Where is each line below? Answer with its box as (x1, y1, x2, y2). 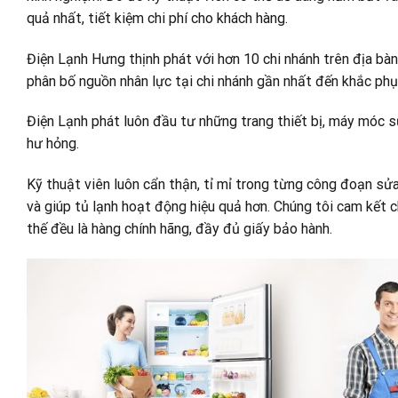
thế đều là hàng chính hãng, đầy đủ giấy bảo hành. (27, 220, 332, 238)
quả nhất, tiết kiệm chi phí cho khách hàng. (27, 9, 288, 27)
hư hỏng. (27, 135, 79, 153)
